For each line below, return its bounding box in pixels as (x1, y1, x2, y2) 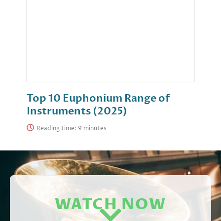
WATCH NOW (55, 194, 166, 216)
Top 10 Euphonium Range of (27, 91, 170, 106)
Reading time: (37, 124, 78, 133)
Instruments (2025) (27, 104, 127, 119)
